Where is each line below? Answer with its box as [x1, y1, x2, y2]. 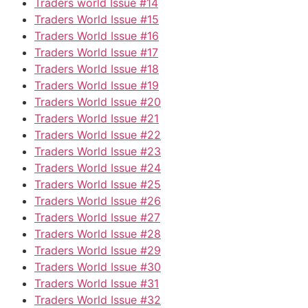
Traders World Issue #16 [34, 28, 159, 43]
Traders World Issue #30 [34, 259, 161, 274]
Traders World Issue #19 [34, 78, 159, 92]
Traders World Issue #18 [34, 61, 159, 76]
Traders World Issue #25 [34, 177, 161, 191]
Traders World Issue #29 [34, 243, 161, 257]
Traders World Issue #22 [34, 127, 161, 142]
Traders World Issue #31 [34, 276, 159, 290]
